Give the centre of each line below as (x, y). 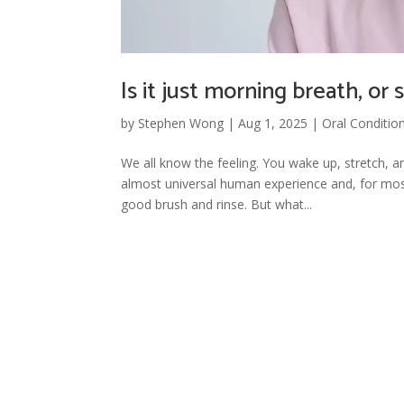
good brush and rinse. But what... (217, 204)
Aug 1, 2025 (273, 123)
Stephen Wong (181, 123)
